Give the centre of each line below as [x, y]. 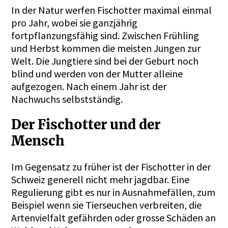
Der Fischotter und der [86, 125]
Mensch [40, 141]
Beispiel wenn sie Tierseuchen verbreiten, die [107, 205]
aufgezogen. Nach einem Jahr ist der [89, 87]
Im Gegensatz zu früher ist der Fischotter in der [111, 166]
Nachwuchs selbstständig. [69, 99]
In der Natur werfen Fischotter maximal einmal [112, 10]
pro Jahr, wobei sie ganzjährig [75, 23]
